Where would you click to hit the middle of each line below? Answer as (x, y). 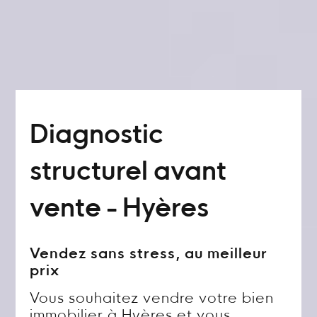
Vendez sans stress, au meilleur (149, 255)
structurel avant (128, 173)
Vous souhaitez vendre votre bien (152, 299)
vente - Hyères (120, 210)
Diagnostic (97, 137)
